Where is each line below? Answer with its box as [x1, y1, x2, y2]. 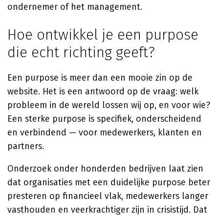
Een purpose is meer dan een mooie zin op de [7, 72, 193, 83]
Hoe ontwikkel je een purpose [7, 26, 198, 44]
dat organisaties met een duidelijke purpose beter [7, 177, 210, 188]
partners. [7, 141, 44, 152]
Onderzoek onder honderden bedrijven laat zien [7, 163, 203, 174]
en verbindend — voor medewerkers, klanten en [7, 127, 202, 138]
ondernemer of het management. [7, 1, 142, 12]
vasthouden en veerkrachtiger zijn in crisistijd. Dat [7, 204, 207, 215]
